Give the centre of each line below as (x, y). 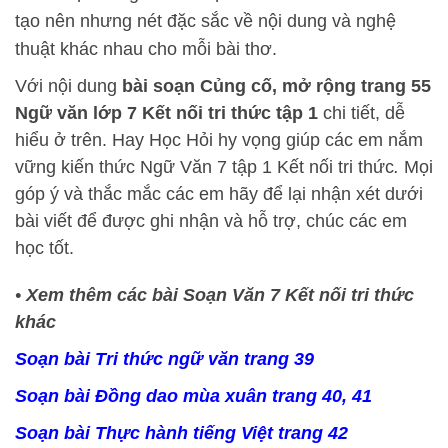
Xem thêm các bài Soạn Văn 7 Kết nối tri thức (217, 295)
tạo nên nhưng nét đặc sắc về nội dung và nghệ (205, 21)
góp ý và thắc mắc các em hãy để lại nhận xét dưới (219, 194)
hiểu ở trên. (63, 140)
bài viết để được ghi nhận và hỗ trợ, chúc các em (211, 221)
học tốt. (44, 248)
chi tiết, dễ (364, 113)
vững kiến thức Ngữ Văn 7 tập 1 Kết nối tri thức (204, 167)
